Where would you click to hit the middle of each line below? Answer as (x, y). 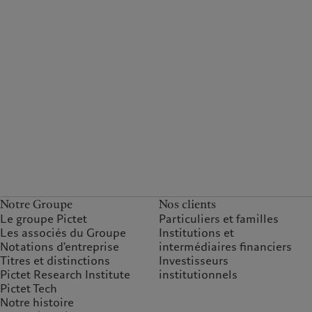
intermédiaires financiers (226, 247)
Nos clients (188, 205)
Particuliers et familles (219, 219)
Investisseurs (194, 261)
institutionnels (198, 275)
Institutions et (197, 233)
